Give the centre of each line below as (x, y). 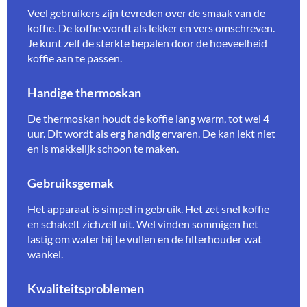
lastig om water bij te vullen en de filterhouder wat (145, 238)
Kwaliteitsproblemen (86, 288)
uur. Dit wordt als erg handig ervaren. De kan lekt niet (151, 134)
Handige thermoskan (84, 93)
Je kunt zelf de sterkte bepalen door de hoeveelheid (147, 43)
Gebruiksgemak (71, 183)
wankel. (45, 254)
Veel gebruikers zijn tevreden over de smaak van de (146, 13)
